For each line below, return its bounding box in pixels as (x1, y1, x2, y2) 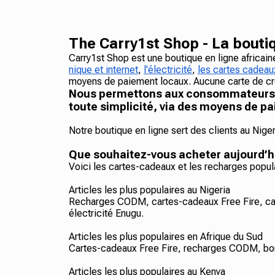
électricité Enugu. (69, 207, 144, 219)
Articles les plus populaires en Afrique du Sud (69, 231, 263, 242)
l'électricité (144, 64, 192, 76)
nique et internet (69, 64, 138, 76)
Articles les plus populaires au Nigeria (69, 184, 230, 196)
